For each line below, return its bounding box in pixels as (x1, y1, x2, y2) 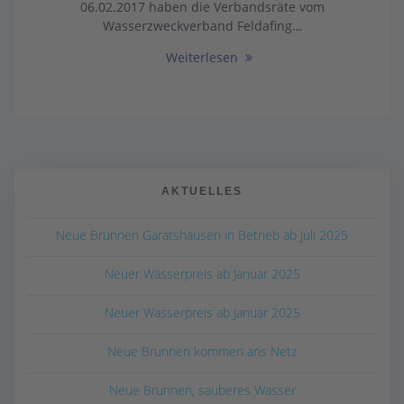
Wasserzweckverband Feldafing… (102, 16, 302, 34)
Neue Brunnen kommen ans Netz (107, 342, 297, 360)
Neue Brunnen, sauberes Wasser (108, 381, 296, 399)
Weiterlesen (166, 48, 238, 66)
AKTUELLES (161, 184, 243, 197)
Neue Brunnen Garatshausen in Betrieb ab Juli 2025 (56, 225, 348, 243)
